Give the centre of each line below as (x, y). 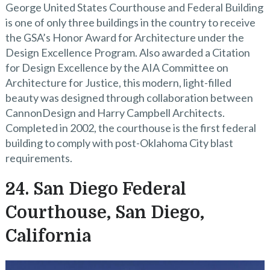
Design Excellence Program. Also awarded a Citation (127, 52)
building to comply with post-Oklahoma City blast (119, 143)
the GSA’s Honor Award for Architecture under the (124, 37)
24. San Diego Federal (96, 189)
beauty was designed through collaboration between (129, 97)
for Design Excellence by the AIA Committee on (117, 67)
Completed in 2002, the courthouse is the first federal (130, 127)
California (48, 236)
